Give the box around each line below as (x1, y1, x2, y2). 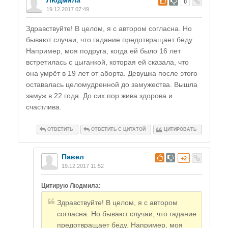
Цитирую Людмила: (41, 182, 101, 190)
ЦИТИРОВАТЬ (164, 127, 196, 132)
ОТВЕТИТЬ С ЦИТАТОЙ (91, 127, 146, 132)
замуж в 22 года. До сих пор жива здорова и (26, 92, 173, 100)
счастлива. (26, 103, 62, 111)
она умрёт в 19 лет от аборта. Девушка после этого (26, 69, 197, 78)
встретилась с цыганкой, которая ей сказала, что (26, 58, 189, 67)
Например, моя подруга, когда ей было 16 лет (26, 47, 181, 55)
